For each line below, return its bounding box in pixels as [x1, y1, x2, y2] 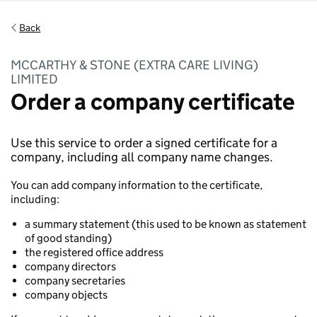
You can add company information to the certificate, [11, 178, 263, 192]
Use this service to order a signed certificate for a [11, 135, 277, 151]
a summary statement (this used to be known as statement [25, 217, 306, 231]
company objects [25, 288, 108, 301]
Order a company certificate [11, 88, 295, 116]
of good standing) [25, 231, 112, 245]
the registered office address [25, 246, 163, 259]
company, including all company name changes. [11, 149, 273, 165]
